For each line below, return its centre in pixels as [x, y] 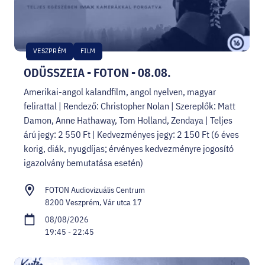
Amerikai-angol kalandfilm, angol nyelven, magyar [120, 91]
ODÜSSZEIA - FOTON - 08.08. [97, 72]
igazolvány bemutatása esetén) [83, 162]
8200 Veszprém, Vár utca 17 [93, 202]
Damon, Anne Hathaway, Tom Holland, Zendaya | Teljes [128, 120]
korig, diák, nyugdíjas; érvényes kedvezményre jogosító [129, 148]
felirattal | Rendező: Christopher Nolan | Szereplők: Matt [130, 106]
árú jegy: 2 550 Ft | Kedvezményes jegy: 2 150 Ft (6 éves [131, 134]
